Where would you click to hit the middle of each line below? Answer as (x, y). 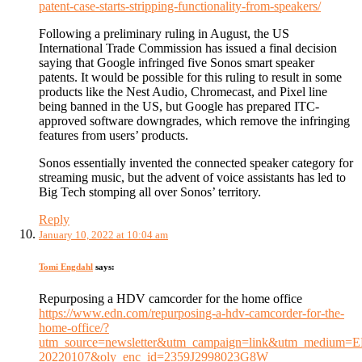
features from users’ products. (114, 135)
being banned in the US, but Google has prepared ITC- (179, 106)
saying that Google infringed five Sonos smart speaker (177, 62)
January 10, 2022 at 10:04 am (103, 234)
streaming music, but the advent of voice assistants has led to (192, 177)
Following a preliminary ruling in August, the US (164, 33)
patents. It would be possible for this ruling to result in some (190, 77)
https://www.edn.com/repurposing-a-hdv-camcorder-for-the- (192, 313)
